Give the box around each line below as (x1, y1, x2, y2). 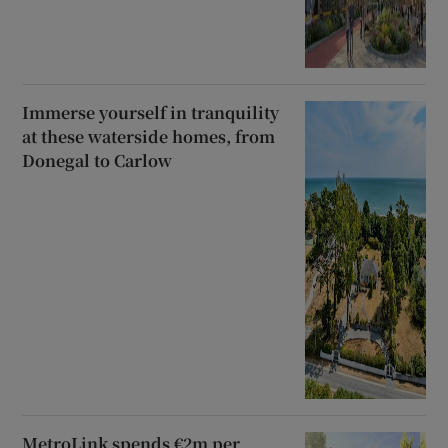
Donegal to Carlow (22, 148, 173, 172)
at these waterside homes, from (22, 124, 276, 148)
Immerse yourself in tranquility (22, 100, 280, 124)
